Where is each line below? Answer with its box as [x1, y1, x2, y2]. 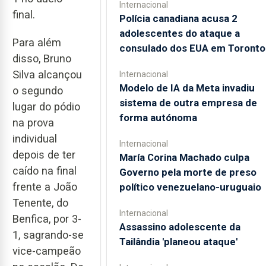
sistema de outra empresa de [119, 96, 257, 109]
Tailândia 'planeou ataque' [119, 235, 237, 248]
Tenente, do [12, 196, 68, 209]
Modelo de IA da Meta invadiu [119, 81, 255, 94]
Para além [12, 36, 61, 49]
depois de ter [12, 148, 75, 161]
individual [12, 132, 57, 145]
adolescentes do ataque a [119, 27, 240, 39]
